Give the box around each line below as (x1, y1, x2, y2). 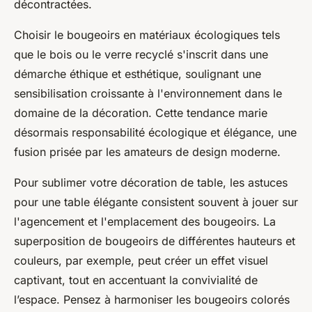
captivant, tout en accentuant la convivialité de (14, 273, 258, 288)
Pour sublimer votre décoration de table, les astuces (14, 175, 288, 190)
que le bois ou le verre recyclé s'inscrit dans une (14, 47, 268, 62)
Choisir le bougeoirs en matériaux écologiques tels (14, 28, 280, 42)
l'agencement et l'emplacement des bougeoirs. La (14, 214, 276, 229)
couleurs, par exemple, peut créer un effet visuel (14, 253, 268, 268)
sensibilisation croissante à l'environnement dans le (14, 86, 282, 101)
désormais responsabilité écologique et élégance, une (14, 125, 297, 140)
